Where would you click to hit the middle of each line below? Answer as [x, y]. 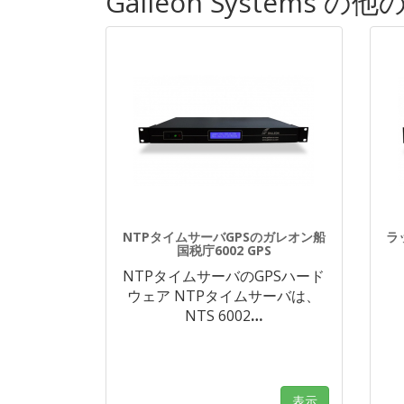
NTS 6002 [218, 316]
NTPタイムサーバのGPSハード [224, 276]
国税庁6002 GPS [224, 250]
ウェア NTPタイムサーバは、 [224, 296]
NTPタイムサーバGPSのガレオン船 [224, 237]
